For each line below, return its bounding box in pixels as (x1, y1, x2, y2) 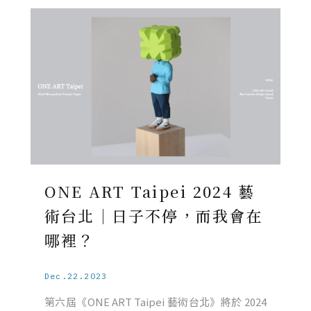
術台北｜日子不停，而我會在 (44, 205, 263, 227)
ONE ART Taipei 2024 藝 (44, 180, 255, 203)
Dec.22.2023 (44, 271, 108, 282)
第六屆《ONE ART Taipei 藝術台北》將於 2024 (44, 294, 267, 310)
